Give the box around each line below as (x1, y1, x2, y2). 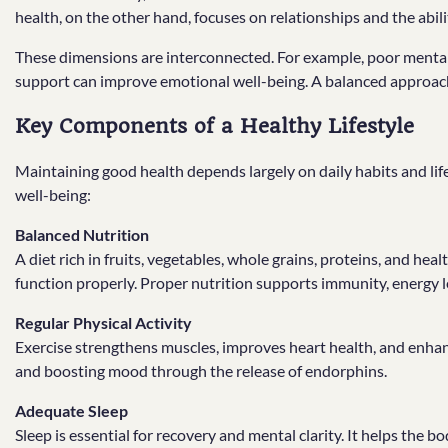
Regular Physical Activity (15, 312, 192, 332)
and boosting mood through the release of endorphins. (15, 360, 387, 380)
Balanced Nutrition (15, 224, 149, 244)
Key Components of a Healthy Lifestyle (15, 114, 414, 139)
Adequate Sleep (15, 400, 128, 420)
